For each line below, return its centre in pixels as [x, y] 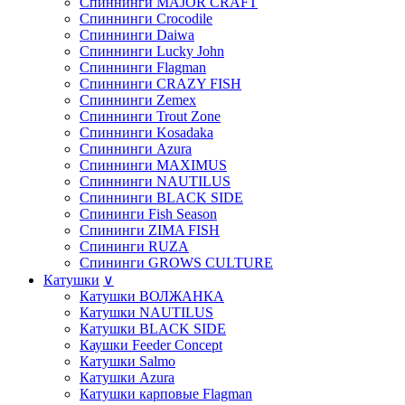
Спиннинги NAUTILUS [155, 181]
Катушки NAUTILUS [146, 312]
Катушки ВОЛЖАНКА [152, 296]
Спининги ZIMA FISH [150, 230]
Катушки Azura [127, 377]
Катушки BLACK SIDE [153, 328]
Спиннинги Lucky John [152, 51]
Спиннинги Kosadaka [146, 132]
